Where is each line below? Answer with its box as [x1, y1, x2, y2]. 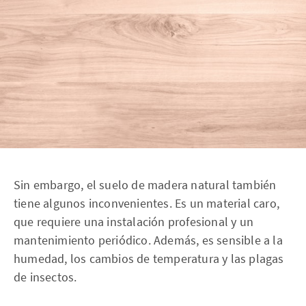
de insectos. [14, 269, 77, 286]
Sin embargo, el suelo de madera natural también [14, 177, 277, 193]
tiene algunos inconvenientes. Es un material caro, [14, 195, 280, 212]
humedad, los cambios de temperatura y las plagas [14, 251, 284, 267]
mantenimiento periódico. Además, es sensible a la [14, 232, 283, 249]
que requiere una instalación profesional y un [14, 214, 254, 230]
